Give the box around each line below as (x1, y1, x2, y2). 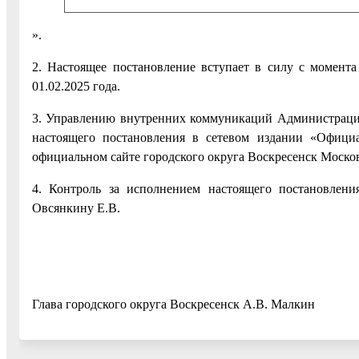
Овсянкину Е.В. (32, 201, 120, 216)
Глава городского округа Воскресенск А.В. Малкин (32, 297, 315, 312)
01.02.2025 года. (32, 79, 120, 94)
